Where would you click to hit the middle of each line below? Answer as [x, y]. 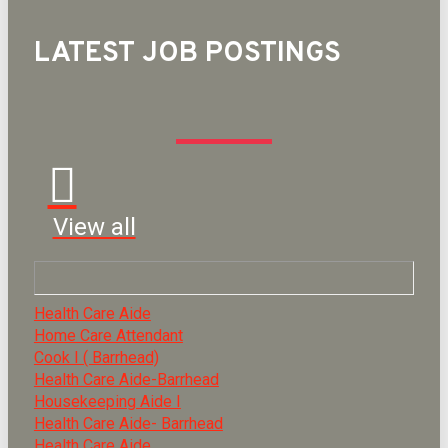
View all [94, 226]
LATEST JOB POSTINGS [187, 54]
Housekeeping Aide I [107, 401]
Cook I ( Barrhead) [96, 357]
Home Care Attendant [108, 335]
